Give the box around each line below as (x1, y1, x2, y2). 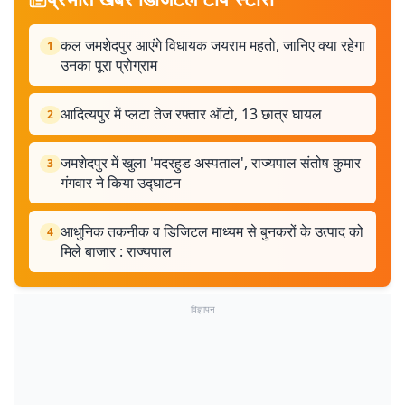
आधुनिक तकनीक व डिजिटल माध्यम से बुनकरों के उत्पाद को (61, 221, 363, 241)
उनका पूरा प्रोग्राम (61, 55, 157, 75)
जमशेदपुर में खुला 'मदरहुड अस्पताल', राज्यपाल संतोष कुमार (61, 153, 361, 173)
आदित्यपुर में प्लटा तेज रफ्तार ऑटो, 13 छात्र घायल (61, 104, 322, 124)
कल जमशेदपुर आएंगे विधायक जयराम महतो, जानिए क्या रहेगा (61, 35, 365, 55)
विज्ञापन (190, 303, 215, 316)
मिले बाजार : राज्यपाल (61, 241, 172, 261)
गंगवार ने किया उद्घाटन (61, 173, 181, 193)
